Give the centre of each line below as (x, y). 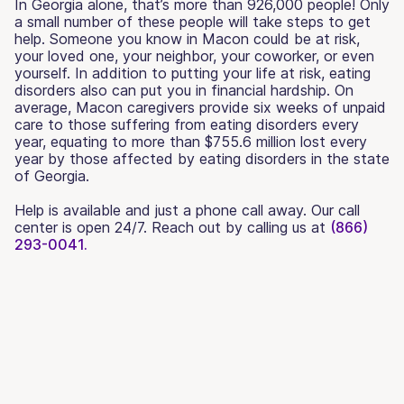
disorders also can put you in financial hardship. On (184, 90)
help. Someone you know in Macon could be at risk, (187, 38)
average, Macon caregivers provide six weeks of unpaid (200, 107)
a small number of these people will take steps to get (193, 21)
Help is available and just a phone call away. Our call (187, 210)
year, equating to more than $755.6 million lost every (191, 141)
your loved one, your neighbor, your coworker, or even (194, 55)
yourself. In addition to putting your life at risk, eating (193, 73)
